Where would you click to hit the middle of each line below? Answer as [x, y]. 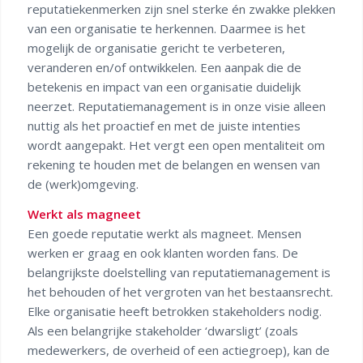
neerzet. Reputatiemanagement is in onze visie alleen [176, 107]
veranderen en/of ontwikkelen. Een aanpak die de [164, 68]
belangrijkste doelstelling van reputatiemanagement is [179, 272]
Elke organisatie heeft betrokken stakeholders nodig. [174, 311]
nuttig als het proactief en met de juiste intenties [164, 126]
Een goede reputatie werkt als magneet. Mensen [164, 233]
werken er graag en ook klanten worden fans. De [162, 252]
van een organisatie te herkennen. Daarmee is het [166, 29]
